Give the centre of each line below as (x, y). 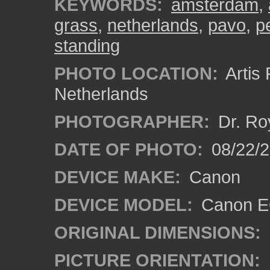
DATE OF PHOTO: (129, 149)
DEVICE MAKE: (118, 177)
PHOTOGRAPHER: (132, 121)
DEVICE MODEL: (124, 205)
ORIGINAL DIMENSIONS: (158, 232)
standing (87, 46)
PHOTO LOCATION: (136, 73)
